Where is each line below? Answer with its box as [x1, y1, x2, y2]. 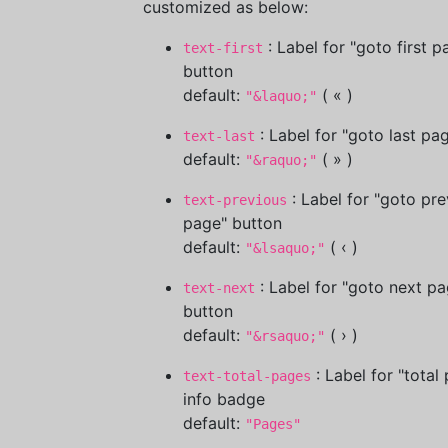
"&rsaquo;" [245, 328, 325, 344]
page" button [183, 213, 282, 233]
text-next [183, 280, 255, 296]
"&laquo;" [245, 88, 317, 104]
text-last [183, 128, 255, 144]
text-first [183, 40, 263, 56]
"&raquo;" [245, 152, 317, 168]
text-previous [183, 192, 287, 208]
